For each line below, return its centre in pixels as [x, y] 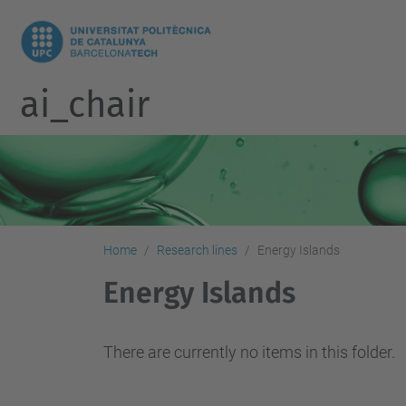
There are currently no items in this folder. [249, 352]
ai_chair [84, 105]
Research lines [197, 250]
